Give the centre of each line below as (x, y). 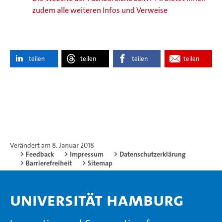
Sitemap (100, 163)
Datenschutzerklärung (153, 154)
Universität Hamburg (97, 200)
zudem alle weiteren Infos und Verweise (100, 10)
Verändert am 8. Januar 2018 (52, 145)
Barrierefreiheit (49, 163)
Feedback (40, 154)
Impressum (87, 154)
